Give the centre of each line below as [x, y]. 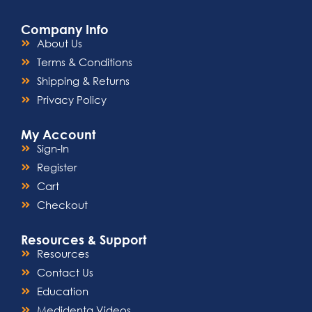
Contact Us [65, 272]
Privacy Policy [71, 100]
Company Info [65, 29]
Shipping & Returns [83, 81]
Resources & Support [84, 240]
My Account [58, 134]
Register [57, 167]
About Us [59, 43]
